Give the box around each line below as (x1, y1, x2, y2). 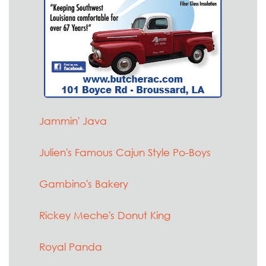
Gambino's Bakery (39, 178, 128, 190)
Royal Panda (39, 240, 102, 253)
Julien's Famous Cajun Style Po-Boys (39, 146, 211, 159)
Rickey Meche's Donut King (39, 209, 170, 221)
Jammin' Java (39, 115, 107, 127)
